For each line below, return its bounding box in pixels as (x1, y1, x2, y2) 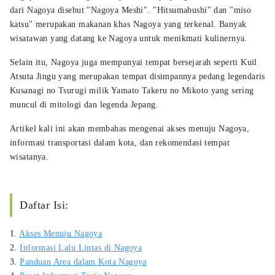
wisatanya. (10, 152, 49, 161)
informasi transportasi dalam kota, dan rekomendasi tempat (10, 137, 230, 147)
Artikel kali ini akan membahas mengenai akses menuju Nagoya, (10, 123, 250, 133)
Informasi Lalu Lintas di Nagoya (20, 242, 142, 252)
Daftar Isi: (20, 198, 69, 211)
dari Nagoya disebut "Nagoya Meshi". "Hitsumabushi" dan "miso (10, 5, 252, 15)
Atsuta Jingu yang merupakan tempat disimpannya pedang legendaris (10, 71, 265, 81)
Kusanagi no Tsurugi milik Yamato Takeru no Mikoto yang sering (10, 85, 254, 95)
